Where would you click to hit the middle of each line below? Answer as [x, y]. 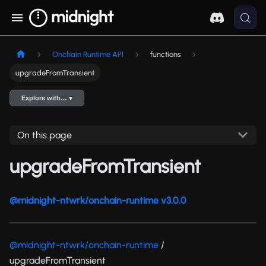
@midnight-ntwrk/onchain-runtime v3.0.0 [98, 200]
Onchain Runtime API [88, 55]
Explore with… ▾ [47, 98]
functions [165, 55]
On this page [44, 135]
